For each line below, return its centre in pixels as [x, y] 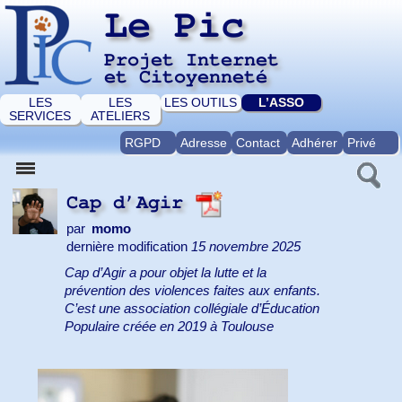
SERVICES [40, 116]
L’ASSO [282, 102]
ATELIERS [121, 116]
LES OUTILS [201, 102]
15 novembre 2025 [246, 247]
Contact [258, 143]
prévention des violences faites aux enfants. [193, 291]
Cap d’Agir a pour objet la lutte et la [166, 273]
